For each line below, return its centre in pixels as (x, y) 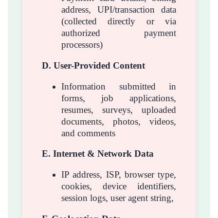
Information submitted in (119, 86)
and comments (88, 133)
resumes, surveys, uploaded (119, 109)
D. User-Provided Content (93, 65)
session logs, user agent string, (118, 198)
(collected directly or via (119, 21)
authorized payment (119, 33)
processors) (82, 45)
